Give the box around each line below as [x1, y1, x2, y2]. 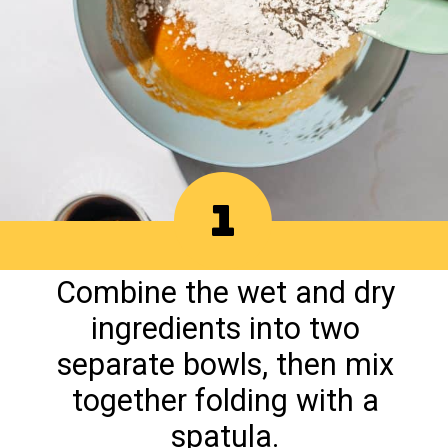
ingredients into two [90, 310, 360, 346]
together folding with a [71, 382, 379, 418]
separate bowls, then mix [56, 346, 394, 382]
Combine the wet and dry [55, 274, 395, 310]
